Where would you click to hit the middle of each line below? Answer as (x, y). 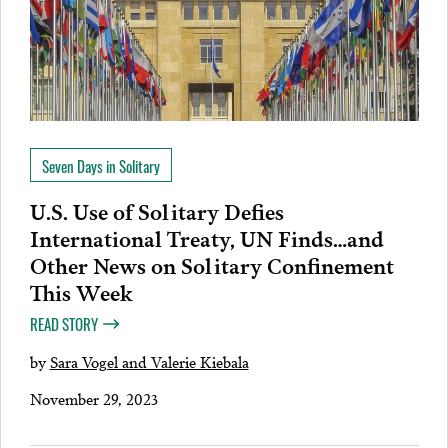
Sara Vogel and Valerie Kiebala (149, 361)
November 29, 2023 (93, 398)
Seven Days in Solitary (100, 166)
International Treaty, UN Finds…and (206, 236)
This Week (86, 290)
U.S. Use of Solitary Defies (156, 209)
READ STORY (63, 324)
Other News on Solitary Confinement (211, 263)
